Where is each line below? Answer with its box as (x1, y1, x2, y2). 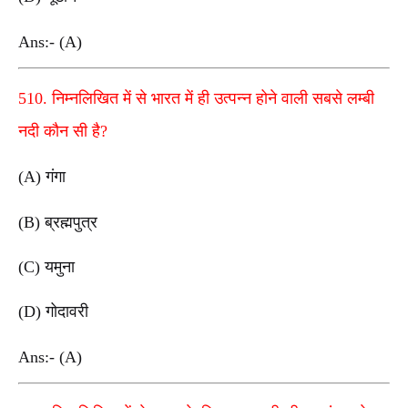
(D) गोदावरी (18, 302, 88, 321)
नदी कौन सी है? (18, 122, 107, 141)
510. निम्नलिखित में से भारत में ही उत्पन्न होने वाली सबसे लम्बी (18, 89, 374, 108)
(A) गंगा (18, 168, 66, 187)
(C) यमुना (18, 257, 75, 276)
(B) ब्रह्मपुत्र (18, 212, 97, 231)
